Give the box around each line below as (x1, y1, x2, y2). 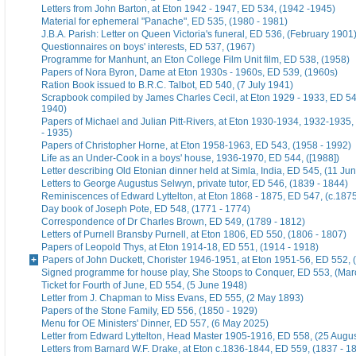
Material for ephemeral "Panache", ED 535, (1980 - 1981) (41, 16, 288, 28)
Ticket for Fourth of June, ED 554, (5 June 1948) (41, 280, 247, 292)
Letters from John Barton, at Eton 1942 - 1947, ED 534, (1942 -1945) (41, 3, 335, 15)
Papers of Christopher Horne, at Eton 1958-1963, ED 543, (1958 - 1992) (41, 140, 351, 152)
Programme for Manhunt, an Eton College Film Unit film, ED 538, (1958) (41, 54, 350, 66)
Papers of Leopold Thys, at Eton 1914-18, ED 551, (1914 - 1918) (41, 242, 319, 253)
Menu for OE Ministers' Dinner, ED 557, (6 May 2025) (41, 318, 269, 330)
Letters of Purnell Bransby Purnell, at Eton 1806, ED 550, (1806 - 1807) (41, 229, 346, 241)
